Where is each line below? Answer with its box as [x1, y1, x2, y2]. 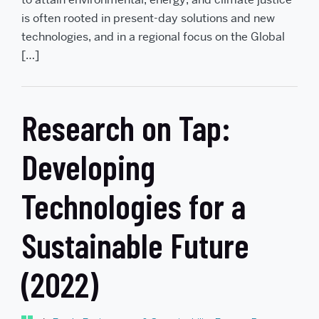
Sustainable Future [21, 224, 249, 266]
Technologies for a [21, 185, 246, 227]
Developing [21, 146, 155, 188]
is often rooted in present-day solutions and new [21, 11, 275, 26]
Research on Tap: [21, 107, 231, 149]
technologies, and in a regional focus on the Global [21, 29, 285, 45]
